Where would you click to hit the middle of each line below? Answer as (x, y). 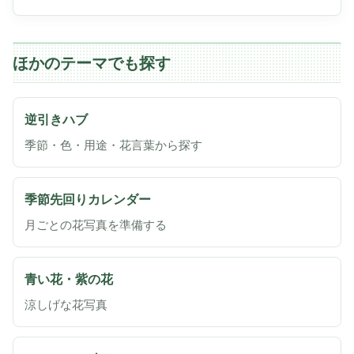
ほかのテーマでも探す (92, 63)
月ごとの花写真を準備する (96, 225)
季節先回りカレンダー (88, 199)
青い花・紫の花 (69, 279)
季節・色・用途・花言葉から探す (113, 145)
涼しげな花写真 (66, 305)
